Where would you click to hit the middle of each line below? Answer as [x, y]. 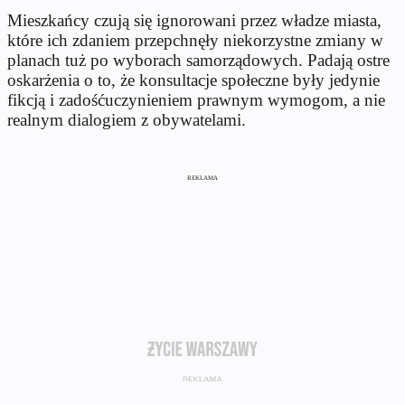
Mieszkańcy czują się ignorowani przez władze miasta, [194, 21]
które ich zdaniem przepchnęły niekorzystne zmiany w [195, 41]
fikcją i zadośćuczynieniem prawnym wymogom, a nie [196, 100]
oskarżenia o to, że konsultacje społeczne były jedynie [193, 80]
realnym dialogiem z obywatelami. [127, 120]
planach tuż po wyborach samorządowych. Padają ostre [198, 61]
